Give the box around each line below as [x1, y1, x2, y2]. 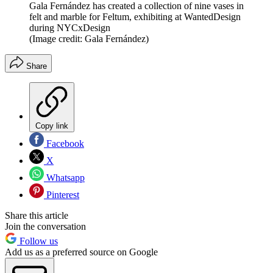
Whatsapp [44, 172, 85, 183]
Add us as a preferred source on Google [5, 246, 158, 257]
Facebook [44, 138, 84, 149]
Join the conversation [5, 221, 86, 232]
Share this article [5, 210, 68, 221]
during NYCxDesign [29, 22, 110, 33]
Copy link [35, 121, 68, 130]
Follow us [17, 235, 58, 246]
